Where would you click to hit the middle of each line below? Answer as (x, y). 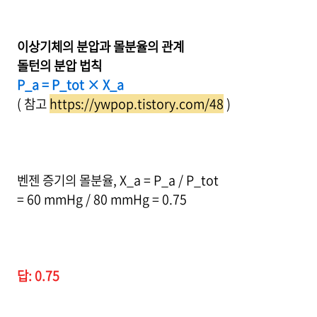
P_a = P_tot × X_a (70, 85)
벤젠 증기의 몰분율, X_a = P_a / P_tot (118, 180)
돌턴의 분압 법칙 (59, 65)
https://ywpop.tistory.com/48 (137, 104)
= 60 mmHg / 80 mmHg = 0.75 (102, 199)
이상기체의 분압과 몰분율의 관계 (100, 46)
